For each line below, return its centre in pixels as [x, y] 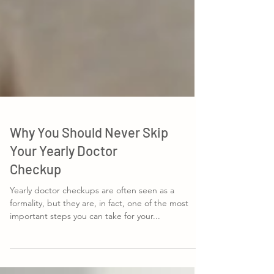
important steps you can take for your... [85, 235]
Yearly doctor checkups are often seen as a [92, 210]
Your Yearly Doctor [64, 170]
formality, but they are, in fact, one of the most [99, 223]
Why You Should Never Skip [89, 152]
